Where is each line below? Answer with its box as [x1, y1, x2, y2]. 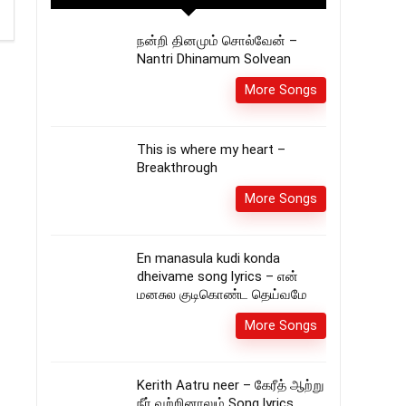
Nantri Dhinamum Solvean [137, 51, 291, 67]
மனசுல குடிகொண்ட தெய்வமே [137, 286, 307, 303]
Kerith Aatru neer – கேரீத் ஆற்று [137, 377, 324, 393]
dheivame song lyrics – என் [137, 268, 298, 285]
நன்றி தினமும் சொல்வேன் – [137, 33, 297, 49]
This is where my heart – [137, 141, 285, 158]
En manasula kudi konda [137, 250, 280, 266]
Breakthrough [137, 159, 217, 176]
